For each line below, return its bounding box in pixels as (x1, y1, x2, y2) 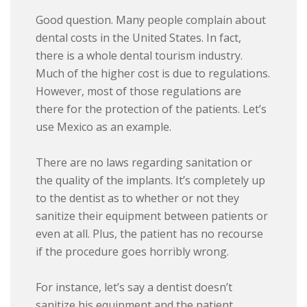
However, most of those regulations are (36, 84, 242, 99)
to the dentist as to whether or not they (36, 191, 240, 206)
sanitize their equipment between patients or (36, 208, 269, 224)
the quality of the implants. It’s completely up (36, 173, 266, 188)
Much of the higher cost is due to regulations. (36, 66, 271, 82)
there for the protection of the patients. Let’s (36, 101, 267, 117)
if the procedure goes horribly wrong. (36, 244, 230, 260)
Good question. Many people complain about (36, 12, 267, 28)
